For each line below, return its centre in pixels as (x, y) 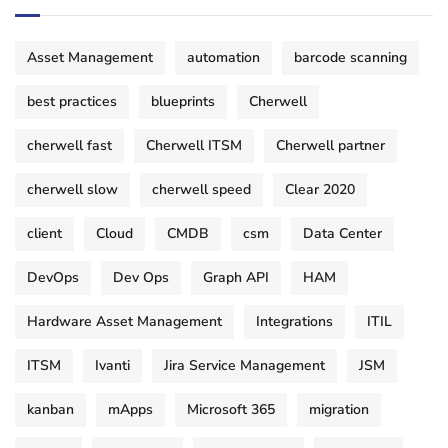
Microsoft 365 (231, 410)
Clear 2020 (320, 190)
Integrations (294, 322)
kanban (50, 410)
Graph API (236, 278)
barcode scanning (350, 58)
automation (223, 58)
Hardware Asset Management (124, 322)
